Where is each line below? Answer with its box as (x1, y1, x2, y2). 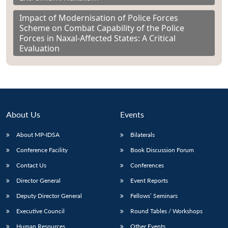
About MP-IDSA (16, 131, 60, 139)
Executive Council (16, 207, 65, 215)
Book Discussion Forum (130, 146, 194, 154)
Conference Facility (16, 146, 68, 154)
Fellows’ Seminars (130, 192, 178, 200)
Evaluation (19, 43, 60, 54)
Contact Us (16, 161, 46, 169)
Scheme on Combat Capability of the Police (19, 22, 184, 34)
